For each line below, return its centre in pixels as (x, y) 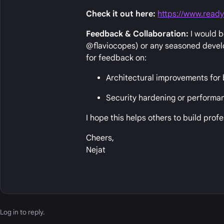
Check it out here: (121, 14)
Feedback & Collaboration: (137, 34)
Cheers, (100, 138)
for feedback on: (116, 58)
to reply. (31, 212)
